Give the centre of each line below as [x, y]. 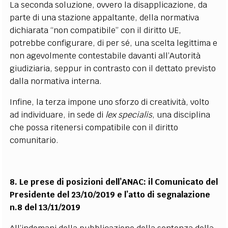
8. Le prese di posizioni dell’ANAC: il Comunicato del [114, 182]
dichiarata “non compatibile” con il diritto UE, [96, 30]
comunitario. [34, 140]
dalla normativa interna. [56, 81]
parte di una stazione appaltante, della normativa [105, 17]
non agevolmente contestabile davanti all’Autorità [105, 55]
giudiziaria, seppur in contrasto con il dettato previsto [113, 68]
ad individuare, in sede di [58, 115]
